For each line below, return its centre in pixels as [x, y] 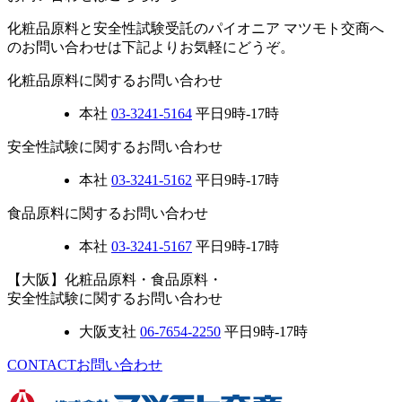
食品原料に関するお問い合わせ [108, 213]
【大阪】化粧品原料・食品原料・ [115, 279]
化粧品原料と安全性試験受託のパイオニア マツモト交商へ [196, 28]
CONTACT [42, 364]
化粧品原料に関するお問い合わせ [115, 80]
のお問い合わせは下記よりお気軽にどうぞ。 [151, 47]
